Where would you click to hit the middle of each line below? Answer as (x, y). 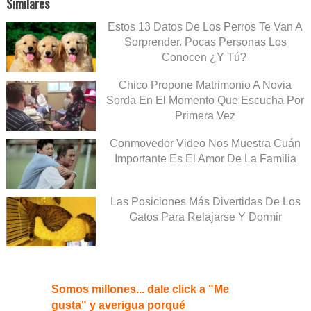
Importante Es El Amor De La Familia (205, 158)
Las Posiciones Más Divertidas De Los (205, 201)
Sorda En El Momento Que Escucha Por (205, 100)
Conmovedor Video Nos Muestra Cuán (205, 143)
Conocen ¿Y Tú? (205, 58)
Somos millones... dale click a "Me (140, 289)
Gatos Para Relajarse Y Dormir (205, 217)
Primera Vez (205, 115)
